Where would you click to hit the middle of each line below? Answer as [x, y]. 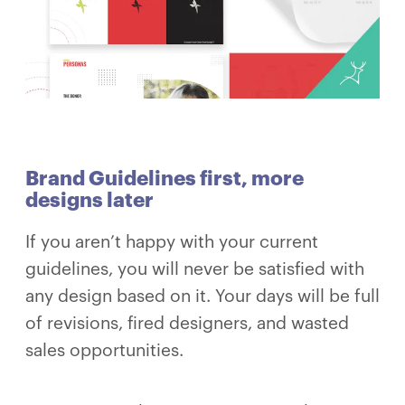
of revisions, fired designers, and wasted [187, 323]
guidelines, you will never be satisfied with [195, 268]
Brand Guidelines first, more [165, 179]
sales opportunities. [104, 350]
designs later [89, 200]
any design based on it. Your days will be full [202, 296]
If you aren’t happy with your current [172, 241]
